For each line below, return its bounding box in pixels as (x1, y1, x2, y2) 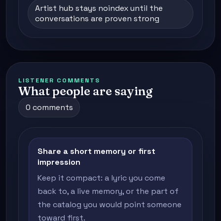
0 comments (25, 102, 73, 113)
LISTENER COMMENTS (18, 76, 100, 85)
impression (37, 156, 80, 167)
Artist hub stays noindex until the (35, 3, 163, 14)
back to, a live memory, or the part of (37, 186, 179, 197)
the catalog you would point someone (37, 199, 182, 210)
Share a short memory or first (37, 146, 155, 156)
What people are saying (18, 84, 152, 99)
